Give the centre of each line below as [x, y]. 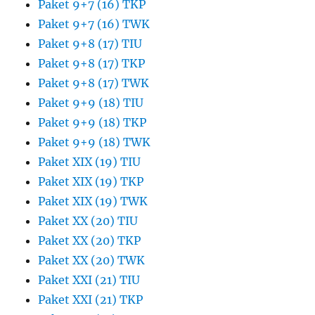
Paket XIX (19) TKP [91, 182]
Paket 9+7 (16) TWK [94, 24]
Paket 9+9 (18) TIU [91, 103]
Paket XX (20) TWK [92, 261]
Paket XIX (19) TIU [90, 162]
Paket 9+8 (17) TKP [92, 64]
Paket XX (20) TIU [88, 221]
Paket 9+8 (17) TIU [90, 44]
